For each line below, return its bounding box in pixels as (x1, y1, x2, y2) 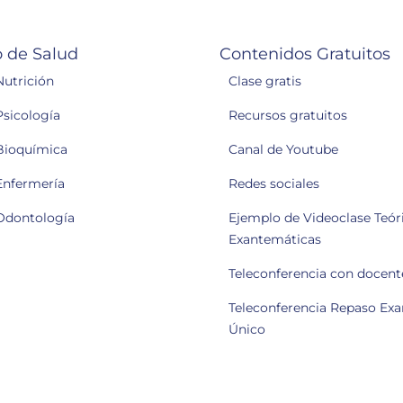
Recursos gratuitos (228, 107, 347, 124)
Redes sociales (228, 175, 319, 193)
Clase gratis (228, 73, 301, 90)
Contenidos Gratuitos (219, 44, 390, 65)
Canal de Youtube (228, 141, 338, 158)
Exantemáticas (228, 231, 321, 248)
